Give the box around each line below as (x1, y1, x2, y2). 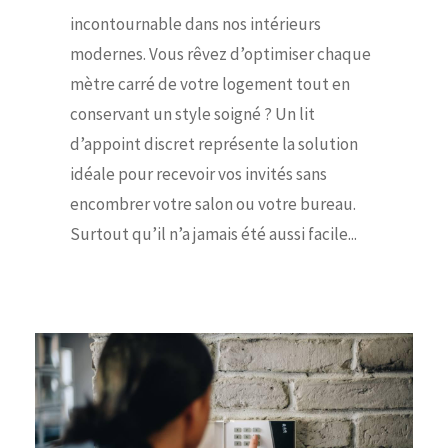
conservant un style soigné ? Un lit (70, 102, 315, 125)
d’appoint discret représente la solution (70, 132, 358, 155)
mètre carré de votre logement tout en (70, 72, 350, 95)
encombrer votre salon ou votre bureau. (70, 192, 356, 215)
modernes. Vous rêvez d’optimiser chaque (70, 42, 371, 65)
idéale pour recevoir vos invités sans (70, 162, 327, 185)
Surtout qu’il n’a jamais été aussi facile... (70, 222, 357, 245)
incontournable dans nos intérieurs (70, 12, 321, 35)
